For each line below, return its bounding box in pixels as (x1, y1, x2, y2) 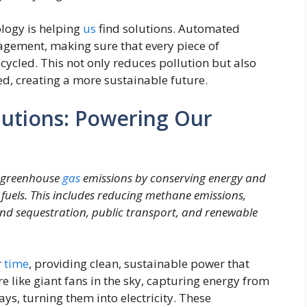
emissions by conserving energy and (80, 169, 266, 186)
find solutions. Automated (96, 21, 240, 37)
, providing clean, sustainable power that (29, 256, 249, 272)
